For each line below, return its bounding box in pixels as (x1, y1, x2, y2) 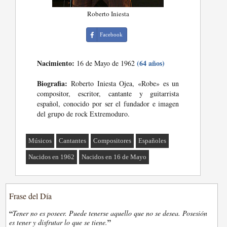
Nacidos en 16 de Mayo (82, 153, 147, 161)
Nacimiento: (37, 58, 75, 68)
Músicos (28, 137, 52, 144)
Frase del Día (9, 191, 52, 201)
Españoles (138, 137, 167, 144)
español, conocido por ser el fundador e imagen (37, 99, 179, 108)
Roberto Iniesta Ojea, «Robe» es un (67, 79, 179, 88)
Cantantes (59, 137, 87, 144)
